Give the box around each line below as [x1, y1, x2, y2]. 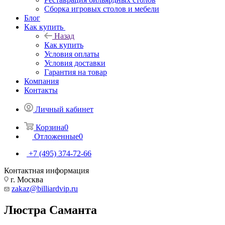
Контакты [24, 85, 58, 94]
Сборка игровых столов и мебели [44, 4, 159, 13]
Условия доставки [44, 58, 105, 67]
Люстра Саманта [4, 203, 97, 216]
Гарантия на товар [44, 67, 107, 76]
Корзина [36, 123, 64, 132]
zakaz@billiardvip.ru [12, 184, 78, 193]
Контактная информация [4, 166, 89, 175]
